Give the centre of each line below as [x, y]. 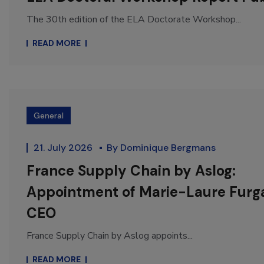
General [49, 116]
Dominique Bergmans [168, 148]
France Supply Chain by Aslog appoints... [110, 236]
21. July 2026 [64, 148]
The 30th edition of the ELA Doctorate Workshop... [134, 20]
